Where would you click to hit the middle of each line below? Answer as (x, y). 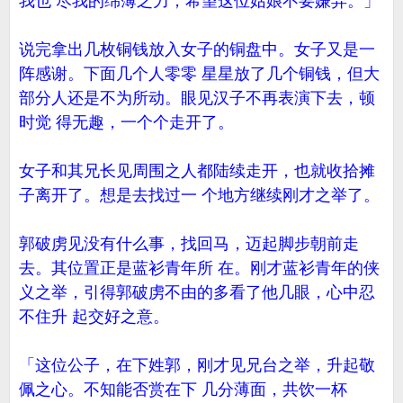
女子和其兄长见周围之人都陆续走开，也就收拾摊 (197, 171)
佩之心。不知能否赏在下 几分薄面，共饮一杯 (183, 390)
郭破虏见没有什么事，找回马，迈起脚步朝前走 (189, 244)
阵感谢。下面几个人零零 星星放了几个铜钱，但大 (199, 74)
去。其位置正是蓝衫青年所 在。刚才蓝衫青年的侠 (199, 268)
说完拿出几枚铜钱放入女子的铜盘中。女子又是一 (197, 49)
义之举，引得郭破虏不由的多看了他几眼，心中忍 (197, 292)
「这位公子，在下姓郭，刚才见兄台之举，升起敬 (197, 365)
